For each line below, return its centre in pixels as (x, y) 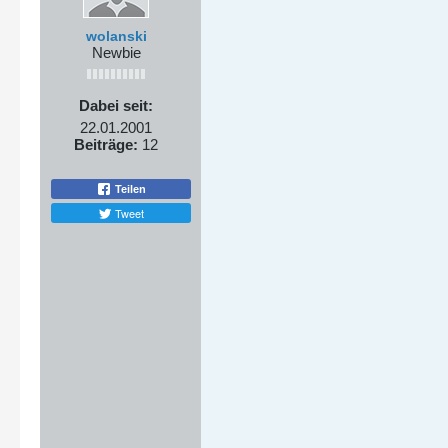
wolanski (116, 36)
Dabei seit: (116, 105)
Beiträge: (106, 144)
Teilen (129, 188)
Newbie (116, 52)
